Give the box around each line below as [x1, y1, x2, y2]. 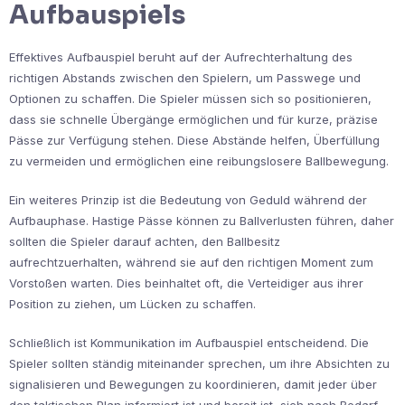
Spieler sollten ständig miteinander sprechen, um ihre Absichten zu [9, 355, 390, 371]
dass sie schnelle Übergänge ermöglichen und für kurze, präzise [9, 111, 378, 127]
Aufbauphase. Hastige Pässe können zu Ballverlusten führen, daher [9, 212, 394, 228]
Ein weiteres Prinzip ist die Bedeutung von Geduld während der [9, 192, 367, 207]
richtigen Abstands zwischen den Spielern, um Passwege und [9, 70, 361, 85]
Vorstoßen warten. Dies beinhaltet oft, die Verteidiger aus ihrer [9, 275, 363, 290]
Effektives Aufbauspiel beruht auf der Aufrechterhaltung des [9, 49, 353, 64]
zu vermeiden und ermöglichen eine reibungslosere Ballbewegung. [9, 153, 389, 168]
